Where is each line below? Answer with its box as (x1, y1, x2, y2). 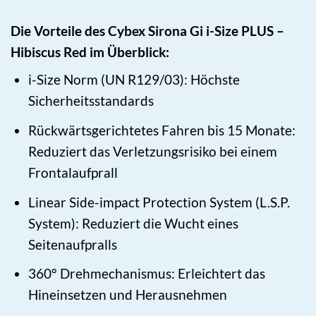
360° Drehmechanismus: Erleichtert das (28, 265, 266, 282)
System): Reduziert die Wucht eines (28, 214, 239, 231)
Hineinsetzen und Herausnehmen (28, 286, 228, 303)
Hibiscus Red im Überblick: (11, 43, 169, 60)
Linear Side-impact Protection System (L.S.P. (28, 193, 291, 210)
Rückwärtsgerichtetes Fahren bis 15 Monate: (28, 122, 296, 139)
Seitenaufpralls (28, 236, 118, 253)
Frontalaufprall (28, 164, 119, 181)
